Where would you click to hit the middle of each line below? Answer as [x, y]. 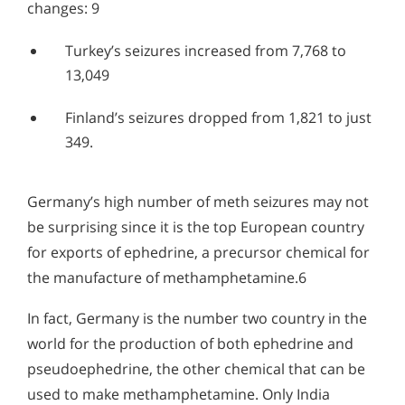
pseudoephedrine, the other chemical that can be [196, 369]
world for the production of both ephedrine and [190, 344]
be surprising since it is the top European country [196, 226]
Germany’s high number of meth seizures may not [198, 201]
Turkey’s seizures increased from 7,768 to [206, 50]
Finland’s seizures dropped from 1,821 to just [218, 117]
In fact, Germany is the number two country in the [197, 319]
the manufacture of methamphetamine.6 [167, 277]
